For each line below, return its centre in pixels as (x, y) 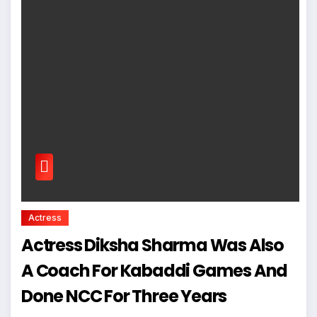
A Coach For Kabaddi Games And (71, 271)
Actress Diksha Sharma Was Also (152, 246)
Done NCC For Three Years (124, 296)
